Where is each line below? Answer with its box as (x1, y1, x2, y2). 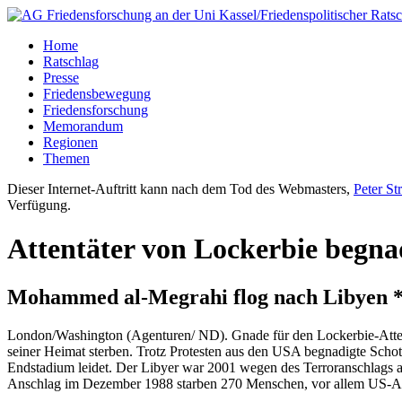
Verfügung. (7, 197, 71, 213)
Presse (43, 70, 79, 85)
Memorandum (43, 118, 123, 134)
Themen (43, 151, 90, 166)
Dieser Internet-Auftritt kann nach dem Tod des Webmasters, (7, 181, 354, 197)
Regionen (43, 135, 98, 150)
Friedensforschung (43, 102, 148, 118)
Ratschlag (43, 54, 99, 69)
